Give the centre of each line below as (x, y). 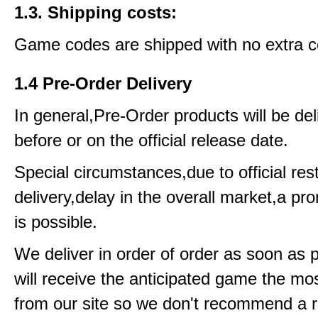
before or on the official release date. (151, 140)
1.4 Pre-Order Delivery (103, 83)
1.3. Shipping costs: (95, 12)
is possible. (56, 222)
